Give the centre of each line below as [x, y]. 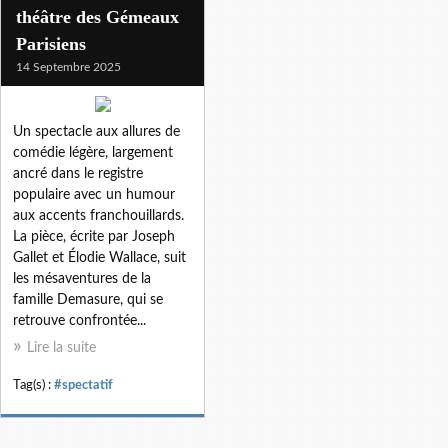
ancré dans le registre [78, 173]
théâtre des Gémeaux [97, 16]
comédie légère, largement [93, 152]
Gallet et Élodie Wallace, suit [99, 257]
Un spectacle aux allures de [96, 131]
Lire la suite [61, 347]
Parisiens [51, 43]
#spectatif [83, 384]
